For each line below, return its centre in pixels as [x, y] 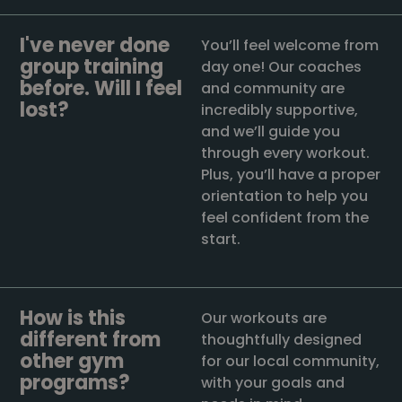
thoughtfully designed [281, 340]
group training [92, 67]
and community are [273, 89]
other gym [72, 362]
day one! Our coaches [281, 67]
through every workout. [285, 153]
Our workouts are [264, 319]
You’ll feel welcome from [290, 46]
